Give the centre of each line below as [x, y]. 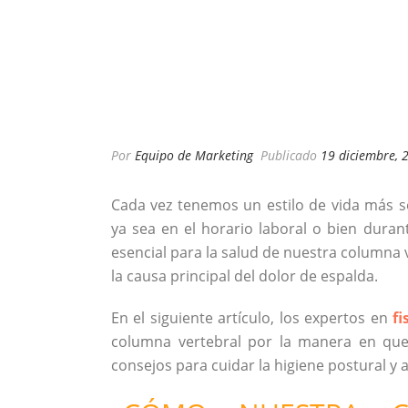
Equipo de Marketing [194, 155]
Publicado [289, 155]
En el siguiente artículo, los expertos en [252, 318]
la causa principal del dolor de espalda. [245, 276]
